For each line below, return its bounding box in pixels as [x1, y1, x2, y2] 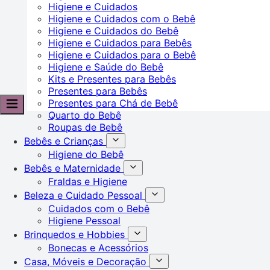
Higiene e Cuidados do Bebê [48, 24, 178, 37]
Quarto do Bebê [48, 108, 121, 121]
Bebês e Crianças [24, 134, 106, 147]
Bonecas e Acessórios [48, 241, 148, 254]
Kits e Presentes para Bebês [48, 72, 176, 85]
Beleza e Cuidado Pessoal [24, 189, 145, 201]
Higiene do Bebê [48, 148, 124, 160]
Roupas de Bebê [48, 121, 122, 133]
